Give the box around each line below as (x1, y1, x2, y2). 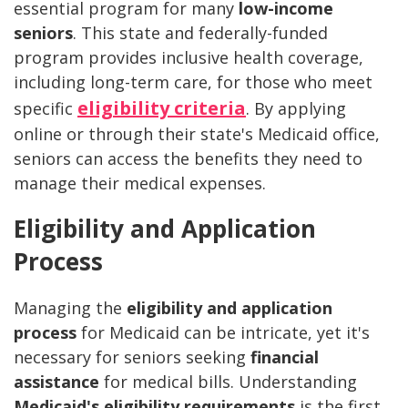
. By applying (246, 97, 346, 120)
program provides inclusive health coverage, (14, 46, 363, 69)
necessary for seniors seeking (14, 346, 250, 369)
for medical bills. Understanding (99, 371, 357, 393)
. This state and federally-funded (73, 22, 328, 45)
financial (250, 346, 319, 369)
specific (14, 97, 77, 120)
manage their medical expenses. (14, 172, 266, 195)
